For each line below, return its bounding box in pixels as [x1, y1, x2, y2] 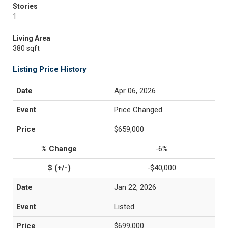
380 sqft [13, 44, 40, 52]
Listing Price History [13, 65, 87, 74]
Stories [13, 2, 38, 10]
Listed [114, 202, 134, 211]
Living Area [13, 34, 50, 42]
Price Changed [114, 105, 162, 115]
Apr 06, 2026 [114, 86, 156, 95]
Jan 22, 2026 [114, 183, 156, 192]
